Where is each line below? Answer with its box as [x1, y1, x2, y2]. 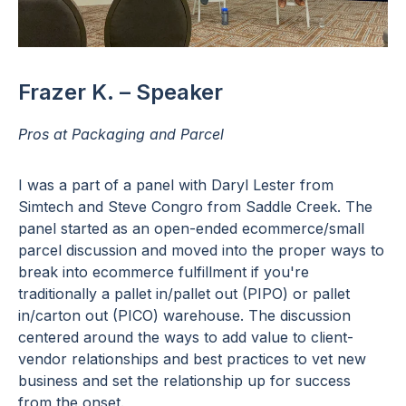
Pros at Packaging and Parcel [18, 124, 224, 143]
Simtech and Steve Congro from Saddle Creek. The [18, 197, 372, 216]
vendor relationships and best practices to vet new [18, 349, 366, 368]
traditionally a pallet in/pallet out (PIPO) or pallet [18, 284, 350, 303]
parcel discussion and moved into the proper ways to [18, 240, 384, 259]
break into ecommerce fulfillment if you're [18, 262, 309, 281]
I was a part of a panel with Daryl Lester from [18, 175, 333, 194]
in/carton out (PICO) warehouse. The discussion [18, 305, 351, 324]
